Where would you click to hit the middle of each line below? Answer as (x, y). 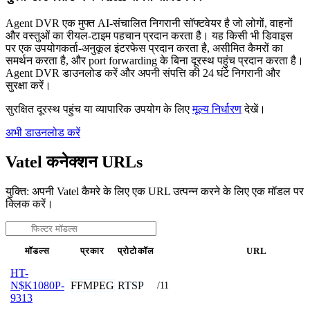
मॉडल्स (37, 251)
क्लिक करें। (29, 203)
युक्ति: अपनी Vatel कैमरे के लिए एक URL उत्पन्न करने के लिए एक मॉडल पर (155, 191)
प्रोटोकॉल (136, 251)
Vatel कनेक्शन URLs (74, 162)
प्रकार (92, 251)
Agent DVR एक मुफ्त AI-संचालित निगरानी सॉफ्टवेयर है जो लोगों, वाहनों (149, 23)
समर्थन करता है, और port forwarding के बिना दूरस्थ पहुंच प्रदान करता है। (155, 60)
